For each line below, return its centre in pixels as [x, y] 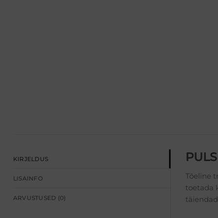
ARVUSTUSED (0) [40, 198]
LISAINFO [28, 178]
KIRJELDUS [31, 159]
